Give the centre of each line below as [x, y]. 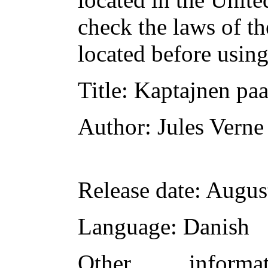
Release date [136, 190]
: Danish [210, 226]
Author [111, 127]
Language [124, 226]
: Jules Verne [204, 127]
